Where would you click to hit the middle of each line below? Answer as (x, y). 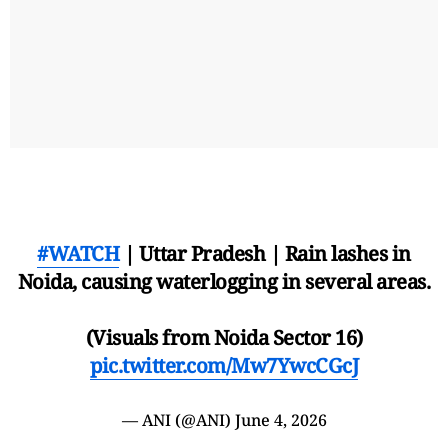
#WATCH (78, 253)
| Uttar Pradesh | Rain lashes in (265, 253)
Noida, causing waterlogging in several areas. (224, 281)
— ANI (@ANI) (178, 419)
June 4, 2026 (280, 419)
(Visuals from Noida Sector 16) (224, 337)
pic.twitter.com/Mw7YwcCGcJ (224, 365)
